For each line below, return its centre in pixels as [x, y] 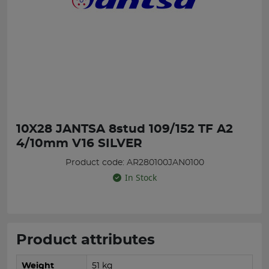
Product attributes [86, 240]
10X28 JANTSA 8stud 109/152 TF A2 [125, 129]
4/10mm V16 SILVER [79, 144]
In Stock [141, 177]
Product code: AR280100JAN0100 [134, 163]
